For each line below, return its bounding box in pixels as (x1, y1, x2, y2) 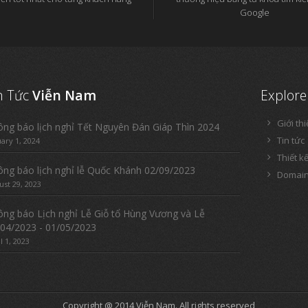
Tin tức (277, 134, 305, 146)
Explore (261, 86, 307, 104)
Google (239, 6, 269, 19)
